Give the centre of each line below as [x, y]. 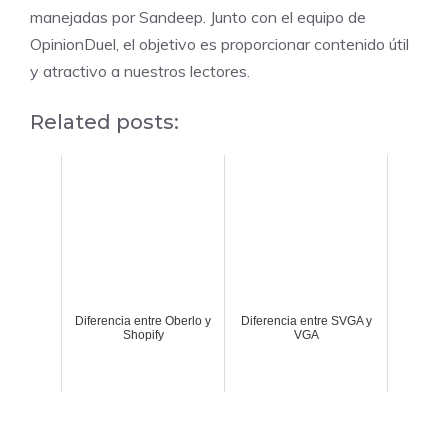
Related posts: [104, 121]
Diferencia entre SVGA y [306, 320]
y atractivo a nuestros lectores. [140, 70]
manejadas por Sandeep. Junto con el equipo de [198, 16]
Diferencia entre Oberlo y [143, 320]
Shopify [143, 334]
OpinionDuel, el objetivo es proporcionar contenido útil [219, 43]
